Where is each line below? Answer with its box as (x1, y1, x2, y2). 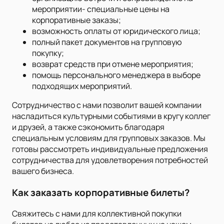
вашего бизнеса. (12, 165, 74, 176)
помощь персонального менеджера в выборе (32, 69, 200, 80)
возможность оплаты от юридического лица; (32, 25, 200, 36)
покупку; (32, 47, 64, 58)
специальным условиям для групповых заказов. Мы (12, 132, 205, 143)
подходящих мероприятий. (32, 80, 132, 91)
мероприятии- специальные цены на (32, 3, 169, 14)
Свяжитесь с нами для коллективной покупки (12, 208, 181, 219)
